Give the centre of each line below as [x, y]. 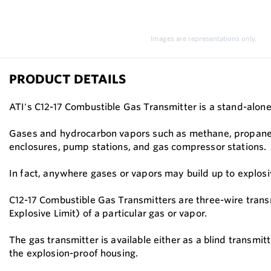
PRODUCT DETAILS [67, 79]
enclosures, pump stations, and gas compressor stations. [139, 147]
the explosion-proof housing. [74, 253]
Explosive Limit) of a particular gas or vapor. [109, 213]
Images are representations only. [203, 39]
